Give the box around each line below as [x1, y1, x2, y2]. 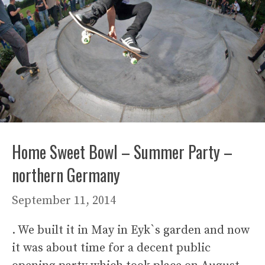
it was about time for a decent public [12, 240, 211, 256]
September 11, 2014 [12, 193, 116, 208]
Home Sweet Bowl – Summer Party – [12, 139, 232, 164]
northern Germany [12, 162, 120, 187]
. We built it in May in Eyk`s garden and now [12, 222, 250, 238]
